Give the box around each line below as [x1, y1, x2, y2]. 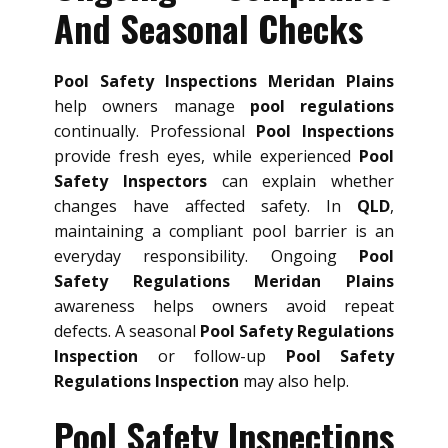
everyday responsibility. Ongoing [54, 245, 359, 268]
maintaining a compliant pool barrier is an [54, 220, 394, 243]
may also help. [239, 370, 349, 393]
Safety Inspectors [54, 170, 207, 193]
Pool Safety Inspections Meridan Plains [54, 70, 394, 93]
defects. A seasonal [54, 320, 200, 343]
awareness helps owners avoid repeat [54, 295, 394, 318]
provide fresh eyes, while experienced [54, 145, 359, 168]
